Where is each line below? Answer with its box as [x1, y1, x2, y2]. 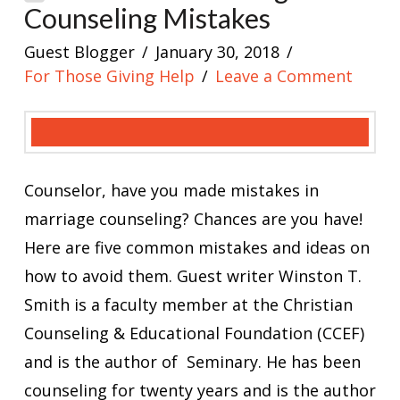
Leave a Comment [215, 64, 354, 87]
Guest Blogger [23, 40, 135, 62]
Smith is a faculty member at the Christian [23, 293, 353, 315]
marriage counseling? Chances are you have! [23, 207, 362, 229]
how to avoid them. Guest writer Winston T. [23, 264, 362, 287]
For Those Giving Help [23, 64, 195, 87]
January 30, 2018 [155, 40, 280, 62]
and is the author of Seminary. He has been [23, 350, 361, 372]
